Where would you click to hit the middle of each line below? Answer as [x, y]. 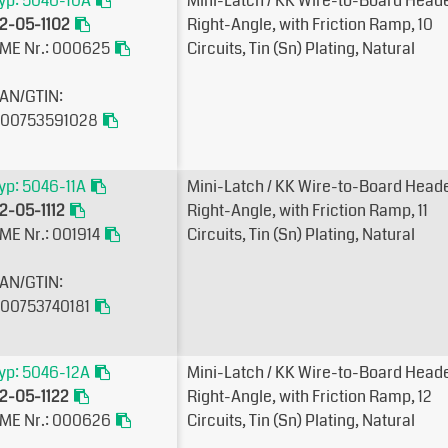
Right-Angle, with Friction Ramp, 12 [309, 396]
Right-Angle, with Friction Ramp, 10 [310, 24]
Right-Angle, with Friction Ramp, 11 [307, 210]
